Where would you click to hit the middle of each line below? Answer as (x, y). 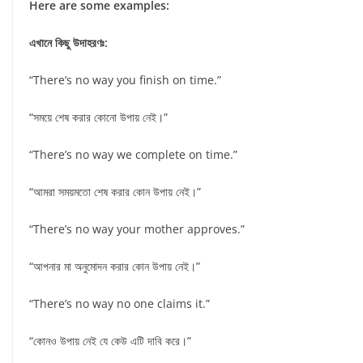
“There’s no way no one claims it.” (120, 303)
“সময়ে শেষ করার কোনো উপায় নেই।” (98, 117)
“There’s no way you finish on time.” (125, 79)
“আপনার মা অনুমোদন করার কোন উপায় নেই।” (115, 266)
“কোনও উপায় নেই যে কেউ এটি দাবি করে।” (110, 340)
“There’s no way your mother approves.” (137, 228)
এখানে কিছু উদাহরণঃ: (68, 42)
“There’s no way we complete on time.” (133, 154)
